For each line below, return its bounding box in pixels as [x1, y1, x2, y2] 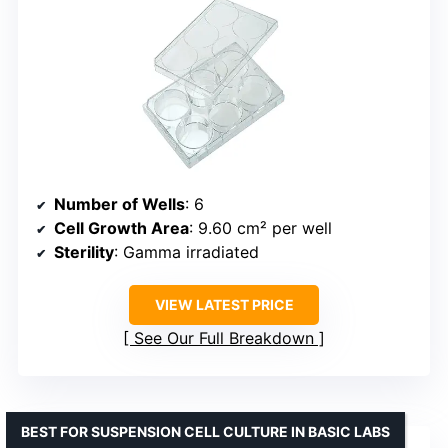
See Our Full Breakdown [134, 327, 314, 348]
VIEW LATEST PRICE [154, 295, 294, 313]
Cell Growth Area [54, 217, 189, 238]
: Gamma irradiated [114, 241, 259, 262]
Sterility [54, 241, 114, 262]
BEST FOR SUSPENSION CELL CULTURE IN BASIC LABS [21, 422, 390, 440]
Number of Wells [54, 193, 185, 214]
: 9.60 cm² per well [189, 217, 332, 238]
